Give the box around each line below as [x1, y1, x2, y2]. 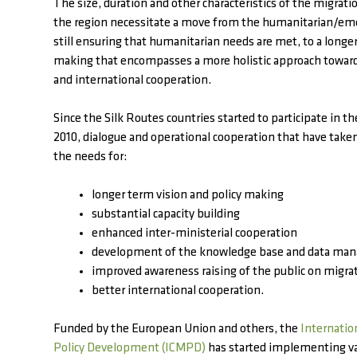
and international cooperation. [53, 74, 211, 87]
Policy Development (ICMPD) [53, 342, 206, 355]
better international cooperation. [92, 284, 264, 297]
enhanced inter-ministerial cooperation [92, 227, 297, 240]
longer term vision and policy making [92, 189, 284, 202]
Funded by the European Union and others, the [53, 323, 300, 335]
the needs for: [53, 151, 127, 163]
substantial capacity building [92, 208, 240, 221]
